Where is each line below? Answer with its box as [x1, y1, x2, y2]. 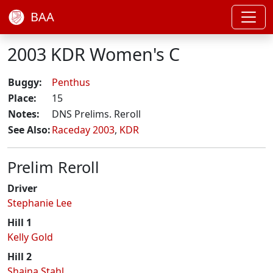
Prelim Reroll [7, 157, 99, 177]
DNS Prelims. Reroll [52, 107, 141, 121]
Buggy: [8, 76, 42, 89]
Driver [7, 182, 37, 195]
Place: [8, 91, 37, 105]
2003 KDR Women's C [7, 42, 180, 66]
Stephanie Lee [7, 196, 72, 210]
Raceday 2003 [52, 123, 115, 136]
